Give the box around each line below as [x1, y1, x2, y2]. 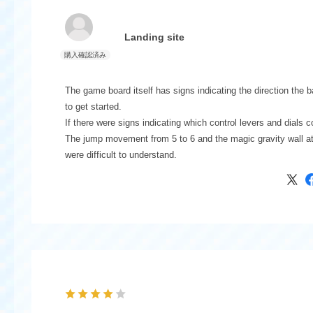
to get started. [64, 101, 122, 112]
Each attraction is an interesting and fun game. [64, 166, 254, 176]
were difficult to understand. [64, 150, 177, 160]
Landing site [124, 31, 184, 43]
